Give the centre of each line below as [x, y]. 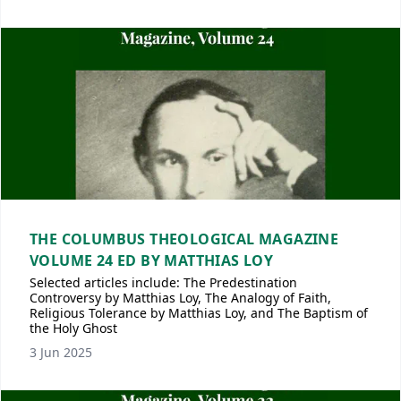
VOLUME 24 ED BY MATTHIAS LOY [152, 260]
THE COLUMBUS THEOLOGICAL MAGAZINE [184, 239]
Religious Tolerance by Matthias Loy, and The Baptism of [199, 313]
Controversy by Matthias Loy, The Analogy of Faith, [180, 298]
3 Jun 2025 [61, 352]
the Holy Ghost [73, 328]
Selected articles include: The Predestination [163, 282]
